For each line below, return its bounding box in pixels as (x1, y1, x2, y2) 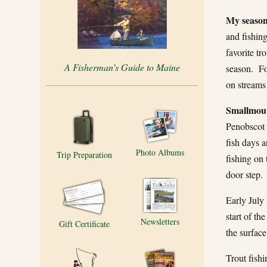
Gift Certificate (58, 218, 110, 230)
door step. (225, 168, 263, 181)
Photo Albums (136, 147, 185, 159)
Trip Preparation (56, 149, 112, 161)
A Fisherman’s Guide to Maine (64, 60, 180, 73)
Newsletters (141, 216, 180, 228)
